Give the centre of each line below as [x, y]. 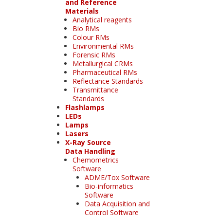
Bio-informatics [109, 186]
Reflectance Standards [108, 81]
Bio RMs [86, 28]
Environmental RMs [103, 46]
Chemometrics [95, 160]
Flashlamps [85, 107]
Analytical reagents [102, 19]
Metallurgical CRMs [102, 63]
